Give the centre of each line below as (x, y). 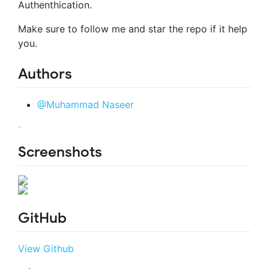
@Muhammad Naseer (86, 104)
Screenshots (60, 152)
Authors (45, 74)
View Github (46, 249)
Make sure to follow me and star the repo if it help (133, 29)
